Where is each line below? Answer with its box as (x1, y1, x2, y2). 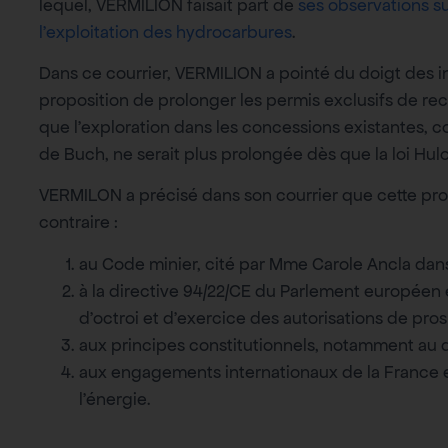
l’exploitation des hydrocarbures (39, 20, 292, 43)
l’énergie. (79, 387, 151, 410)
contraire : (39, 211, 118, 234)
